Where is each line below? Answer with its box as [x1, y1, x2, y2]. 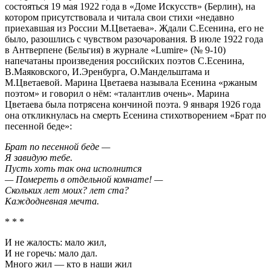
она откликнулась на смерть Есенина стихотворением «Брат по [5, 109, 266, 120]
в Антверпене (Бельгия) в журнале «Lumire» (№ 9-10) [5, 44, 226, 55]
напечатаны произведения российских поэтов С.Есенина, [5, 55, 244, 66]
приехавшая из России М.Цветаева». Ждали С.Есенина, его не [5, 22, 264, 33]
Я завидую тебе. [5, 152, 73, 163]
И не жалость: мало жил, [5, 237, 106, 247]
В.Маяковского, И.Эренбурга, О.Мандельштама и [5, 66, 210, 77]
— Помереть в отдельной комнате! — [5, 174, 163, 184]
